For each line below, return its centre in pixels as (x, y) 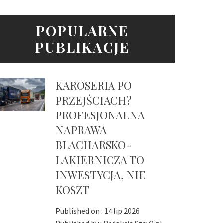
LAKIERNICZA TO (100, 160)
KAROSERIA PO (93, 85)
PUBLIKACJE (83, 47)
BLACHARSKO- (93, 145)
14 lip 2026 (122, 211)
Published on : (79, 211)
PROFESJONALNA (100, 115)
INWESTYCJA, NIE (100, 175)
